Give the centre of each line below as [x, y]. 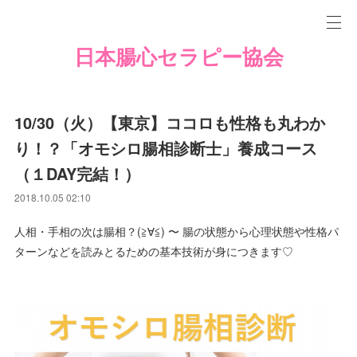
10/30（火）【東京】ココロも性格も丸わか [170, 122]
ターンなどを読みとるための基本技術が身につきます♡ [154, 251]
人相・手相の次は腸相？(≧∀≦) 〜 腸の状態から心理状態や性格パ [177, 231]
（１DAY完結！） [78, 173]
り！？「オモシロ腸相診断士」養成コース [166, 148]
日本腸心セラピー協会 [178, 57]
